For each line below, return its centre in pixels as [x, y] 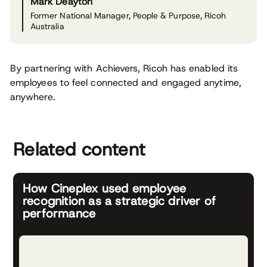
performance [59, 213]
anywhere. [33, 97]
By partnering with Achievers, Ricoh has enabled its [124, 68]
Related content [80, 149]
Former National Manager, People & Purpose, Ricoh [128, 15]
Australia [47, 26]
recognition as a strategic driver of [119, 201]
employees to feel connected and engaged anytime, [126, 83]
